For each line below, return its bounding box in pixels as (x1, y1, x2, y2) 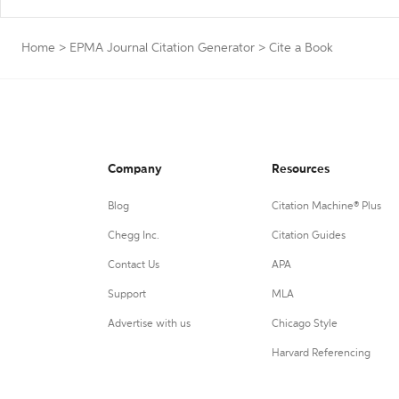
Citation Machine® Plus (271, 201, 381, 212)
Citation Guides (271, 231, 346, 241)
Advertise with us (108, 319, 191, 330)
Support (108, 289, 146, 300)
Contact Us (108, 260, 159, 271)
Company (108, 163, 162, 175)
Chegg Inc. (108, 231, 159, 241)
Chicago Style (271, 319, 338, 330)
